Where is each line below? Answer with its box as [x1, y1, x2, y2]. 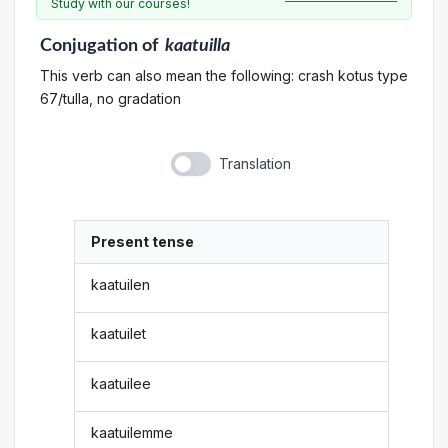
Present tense [91, 233, 195, 251]
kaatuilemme [91, 423, 174, 441]
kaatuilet [91, 325, 147, 343]
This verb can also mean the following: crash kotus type [39, 66, 408, 84]
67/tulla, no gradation [39, 89, 181, 107]
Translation [218, 155, 291, 173]
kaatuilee [91, 374, 152, 392]
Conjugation [39, 37, 138, 54]
